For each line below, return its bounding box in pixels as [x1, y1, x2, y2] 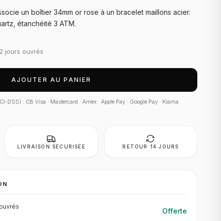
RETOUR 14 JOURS [122, 144, 179, 149]
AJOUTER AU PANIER [11, 76, 92, 83]
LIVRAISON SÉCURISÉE [17, 144, 85, 149]
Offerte [162, 207, 187, 215]
